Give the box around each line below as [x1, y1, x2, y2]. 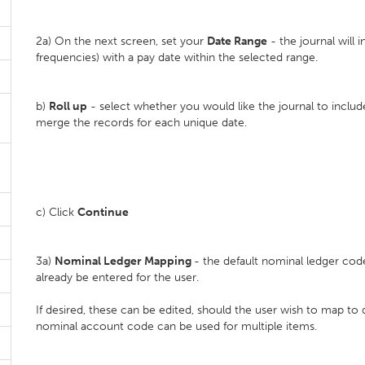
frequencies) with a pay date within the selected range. [36, 51, 321, 64]
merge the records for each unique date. [36, 116, 247, 130]
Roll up [49, 99, 87, 113]
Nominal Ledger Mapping [55, 254, 194, 268]
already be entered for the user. [36, 270, 202, 284]
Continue [77, 205, 129, 219]
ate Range [215, 34, 267, 48]
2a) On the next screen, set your [36, 34, 207, 48]
